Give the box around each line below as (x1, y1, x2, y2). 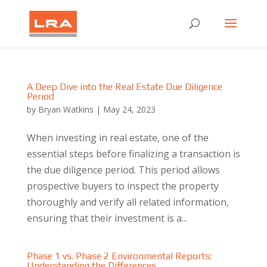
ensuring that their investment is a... (26, 212, 187, 225)
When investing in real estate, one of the (26, 131, 209, 144)
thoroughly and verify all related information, (26, 195, 229, 209)
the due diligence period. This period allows (26, 163, 220, 176)
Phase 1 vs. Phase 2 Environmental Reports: (26, 250, 212, 262)
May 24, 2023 (103, 104, 156, 115)
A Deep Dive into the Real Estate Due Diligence (26, 81, 222, 92)
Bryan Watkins (38, 104, 94, 115)
